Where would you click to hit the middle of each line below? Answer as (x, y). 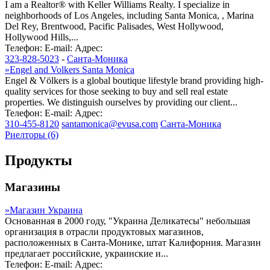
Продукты (39, 160)
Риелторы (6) (32, 134)
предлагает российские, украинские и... (86, 254)
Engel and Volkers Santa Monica (72, 69)
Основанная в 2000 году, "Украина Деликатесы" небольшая (127, 221)
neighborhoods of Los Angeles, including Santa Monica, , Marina (129, 15)
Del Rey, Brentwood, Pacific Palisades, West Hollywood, (114, 26)
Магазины (33, 187)
